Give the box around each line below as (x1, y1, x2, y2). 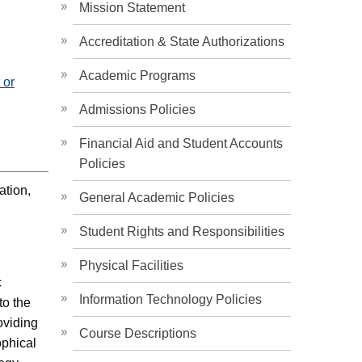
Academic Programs (79, 69, 196, 82)
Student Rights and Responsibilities (79, 225, 284, 238)
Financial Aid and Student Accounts (79, 137, 283, 150)
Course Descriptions (79, 326, 196, 340)
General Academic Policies (79, 191, 234, 204)
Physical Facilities (79, 259, 183, 272)
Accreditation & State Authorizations (79, 35, 284, 48)
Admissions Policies (79, 103, 196, 116)
